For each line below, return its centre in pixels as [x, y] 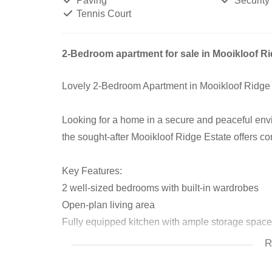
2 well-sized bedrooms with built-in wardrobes [160, 188]
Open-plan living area [108, 205]
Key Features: [92, 171]
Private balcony [95, 239]
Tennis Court [103, 14]
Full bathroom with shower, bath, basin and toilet [165, 256]
